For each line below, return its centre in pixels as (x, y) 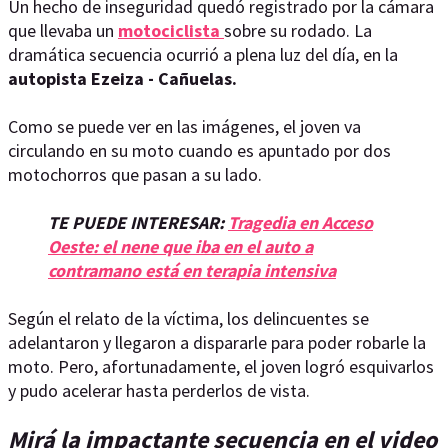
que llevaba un (61, 30)
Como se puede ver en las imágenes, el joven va (184, 126)
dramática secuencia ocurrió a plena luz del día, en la (203, 54)
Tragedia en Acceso (300, 222)
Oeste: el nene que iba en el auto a (180, 246)
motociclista (171, 30)
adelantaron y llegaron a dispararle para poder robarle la (217, 342)
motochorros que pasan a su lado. (137, 174)
